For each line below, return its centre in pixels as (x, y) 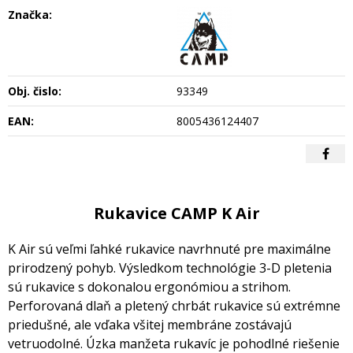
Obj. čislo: (35, 91)
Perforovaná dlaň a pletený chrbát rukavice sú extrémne (174, 305)
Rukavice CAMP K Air (176, 213)
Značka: (30, 14)
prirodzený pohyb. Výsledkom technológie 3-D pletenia (170, 268)
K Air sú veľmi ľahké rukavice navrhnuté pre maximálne (169, 249)
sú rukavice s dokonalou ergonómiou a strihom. (149, 286)
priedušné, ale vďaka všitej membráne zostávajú (150, 324)
